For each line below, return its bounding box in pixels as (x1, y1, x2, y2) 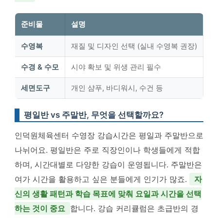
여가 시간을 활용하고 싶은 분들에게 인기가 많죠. (15, 174, 189, 184)
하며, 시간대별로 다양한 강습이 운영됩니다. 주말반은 (15, 159, 202, 169)
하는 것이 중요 (15, 203, 65, 213)
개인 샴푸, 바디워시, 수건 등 (71, 83, 163, 92)
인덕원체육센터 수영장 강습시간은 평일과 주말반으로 (15, 130, 203, 140)
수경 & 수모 (21, 62, 59, 72)
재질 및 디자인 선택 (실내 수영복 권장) (71, 41, 197, 51)
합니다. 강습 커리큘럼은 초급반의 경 (70, 203, 199, 213)
